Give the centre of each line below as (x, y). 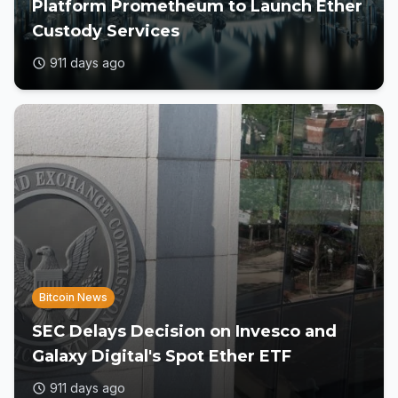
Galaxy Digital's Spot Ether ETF (162, 356)
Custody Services (106, 31)
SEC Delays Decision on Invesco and (184, 331)
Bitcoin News (73, 297)
